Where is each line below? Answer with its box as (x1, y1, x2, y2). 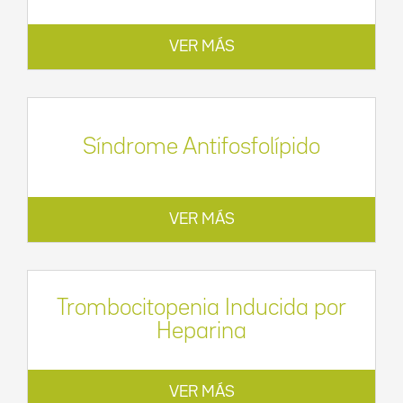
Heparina (157, 321, 246, 342)
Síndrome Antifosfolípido (83, 137, 320, 157)
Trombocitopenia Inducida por (57, 298, 346, 318)
